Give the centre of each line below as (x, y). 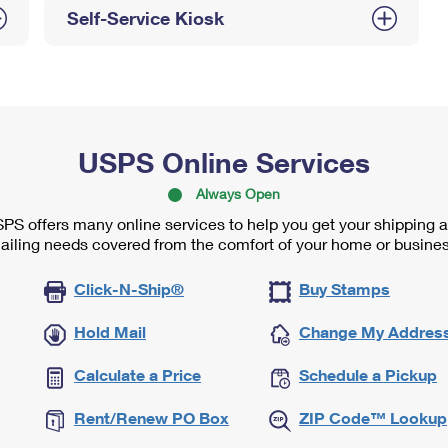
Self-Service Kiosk (145, 18)
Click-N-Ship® (129, 288)
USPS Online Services (224, 162)
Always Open (238, 193)
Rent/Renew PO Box (151, 417)
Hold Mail (110, 331)
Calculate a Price (137, 374)
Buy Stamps (344, 288)
